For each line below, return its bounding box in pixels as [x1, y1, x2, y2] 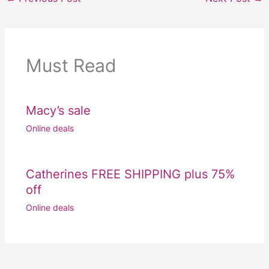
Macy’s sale [25, 103, 91, 118]
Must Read [25, 55, 116, 77]
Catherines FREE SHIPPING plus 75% [25, 167, 235, 182]
